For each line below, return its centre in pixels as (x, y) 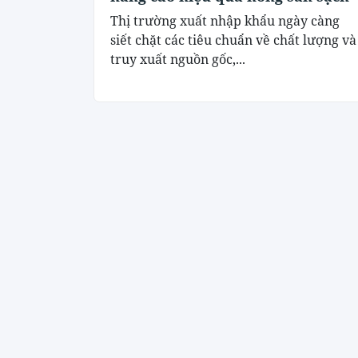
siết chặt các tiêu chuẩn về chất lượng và (233, 40)
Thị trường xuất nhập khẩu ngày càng (225, 21)
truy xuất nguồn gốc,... (178, 60)
